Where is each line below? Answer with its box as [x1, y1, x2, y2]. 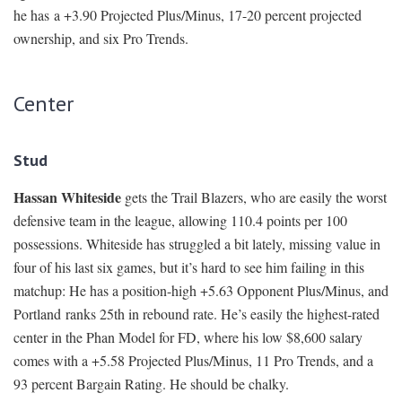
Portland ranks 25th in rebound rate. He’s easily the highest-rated [13, 304, 380, 324]
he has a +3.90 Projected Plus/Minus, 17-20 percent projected [13, 5, 362, 25]
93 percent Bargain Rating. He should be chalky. [13, 374, 289, 394]
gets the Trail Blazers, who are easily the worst [121, 188, 387, 207]
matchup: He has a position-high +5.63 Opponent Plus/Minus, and [13, 281, 389, 301]
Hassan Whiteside [13, 187, 121, 208]
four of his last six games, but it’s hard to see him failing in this [13, 258, 364, 277]
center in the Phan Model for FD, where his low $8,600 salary [13, 328, 363, 347]
